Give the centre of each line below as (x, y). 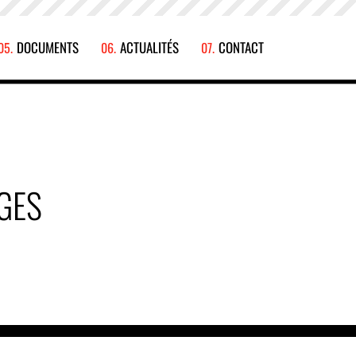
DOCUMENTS (48, 47)
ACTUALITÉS (149, 47)
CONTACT (241, 47)
